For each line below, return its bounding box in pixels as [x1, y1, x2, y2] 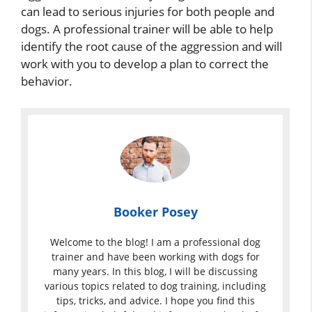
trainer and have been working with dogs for [51, 249, 260, 263]
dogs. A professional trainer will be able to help [21, 21, 273, 38]
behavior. [21, 73, 72, 90]
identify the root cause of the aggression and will [21, 38, 282, 55]
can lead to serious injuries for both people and [21, 3, 274, 20]
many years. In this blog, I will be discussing [53, 264, 258, 278]
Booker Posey [113, 203, 198, 220]
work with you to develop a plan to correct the [21, 56, 269, 72]
